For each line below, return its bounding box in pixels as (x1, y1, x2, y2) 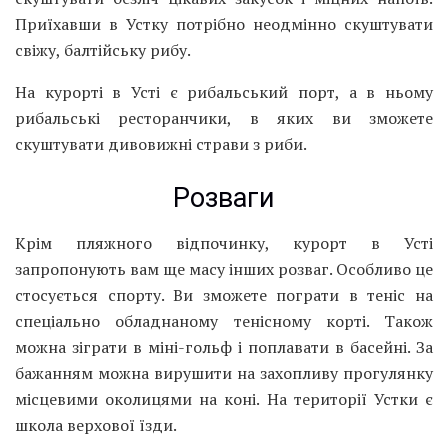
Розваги (173, 182, 275, 215)
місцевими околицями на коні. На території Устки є (15, 387, 433, 410)
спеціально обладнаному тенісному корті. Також (15, 309, 433, 332)
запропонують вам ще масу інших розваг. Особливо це (15, 257, 433, 280)
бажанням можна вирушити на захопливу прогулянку (15, 361, 433, 384)
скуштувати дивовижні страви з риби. (15, 133, 307, 156)
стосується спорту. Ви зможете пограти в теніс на (15, 283, 433, 306)
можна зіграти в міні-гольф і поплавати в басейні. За (15, 335, 433, 358)
